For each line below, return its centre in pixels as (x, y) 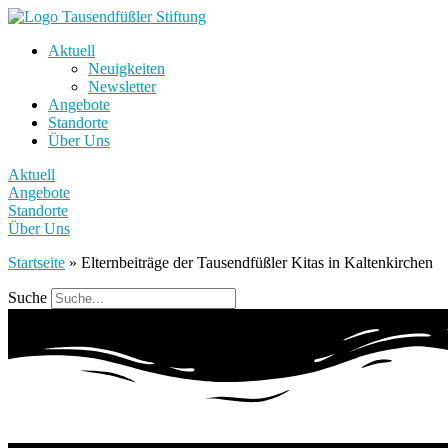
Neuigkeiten (126, 68)
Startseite (36, 262)
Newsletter (122, 86)
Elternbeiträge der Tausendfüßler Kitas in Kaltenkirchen (257, 262)
